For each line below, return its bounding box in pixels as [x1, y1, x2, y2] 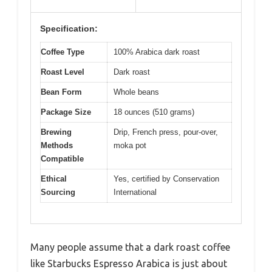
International [114, 187, 157, 197]
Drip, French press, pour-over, [114, 127, 218, 137]
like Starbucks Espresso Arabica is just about [30, 258, 227, 269]
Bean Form [41, 87, 82, 97]
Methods [41, 140, 73, 150]
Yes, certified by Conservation [114, 174, 219, 183]
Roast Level [41, 67, 84, 76]
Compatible [41, 154, 84, 163]
